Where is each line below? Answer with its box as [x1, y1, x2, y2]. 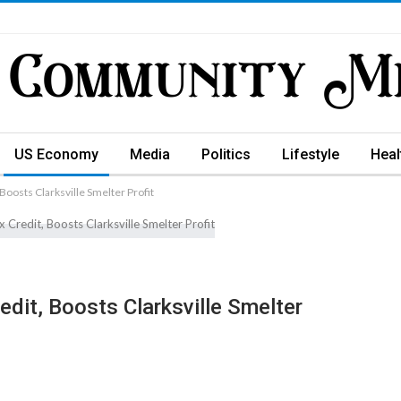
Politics [201, 146, 251, 163]
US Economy [14, 146, 98, 163]
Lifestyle [282, 146, 339, 163]
